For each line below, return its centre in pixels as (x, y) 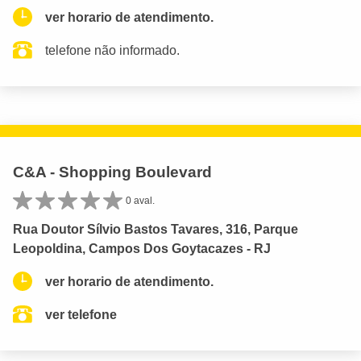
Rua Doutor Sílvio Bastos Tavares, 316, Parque (156, 229)
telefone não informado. (112, 50)
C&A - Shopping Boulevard (112, 172)
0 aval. (140, 200)
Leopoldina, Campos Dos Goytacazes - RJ (142, 248)
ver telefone (81, 314)
